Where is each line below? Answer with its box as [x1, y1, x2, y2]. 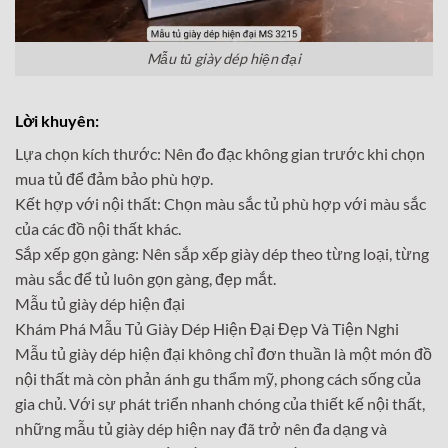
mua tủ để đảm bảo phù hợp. [15, 169, 213, 189]
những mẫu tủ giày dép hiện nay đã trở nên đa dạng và [15, 419, 387, 439]
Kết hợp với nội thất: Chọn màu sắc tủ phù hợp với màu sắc [15, 194, 426, 214]
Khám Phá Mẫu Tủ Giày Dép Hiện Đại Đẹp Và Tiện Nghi [15, 319, 399, 339]
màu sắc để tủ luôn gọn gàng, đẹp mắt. [15, 269, 276, 289]
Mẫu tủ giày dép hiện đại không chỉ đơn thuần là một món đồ [15, 344, 432, 364]
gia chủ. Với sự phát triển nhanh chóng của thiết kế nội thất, [15, 394, 425, 414]
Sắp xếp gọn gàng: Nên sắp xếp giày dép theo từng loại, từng [15, 244, 429, 264]
